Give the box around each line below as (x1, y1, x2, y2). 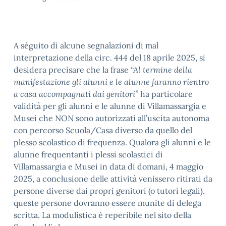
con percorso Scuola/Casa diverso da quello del (14, 125, 192, 135)
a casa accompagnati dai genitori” (14, 89, 138, 99)
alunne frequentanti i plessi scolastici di (14, 149, 163, 159)
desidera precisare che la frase (14, 65, 131, 75)
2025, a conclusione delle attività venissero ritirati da (14, 174, 212, 184)
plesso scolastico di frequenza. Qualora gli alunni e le (14, 137, 211, 147)
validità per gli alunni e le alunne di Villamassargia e (14, 101, 206, 111)
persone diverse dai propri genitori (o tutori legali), (14, 186, 205, 196)
